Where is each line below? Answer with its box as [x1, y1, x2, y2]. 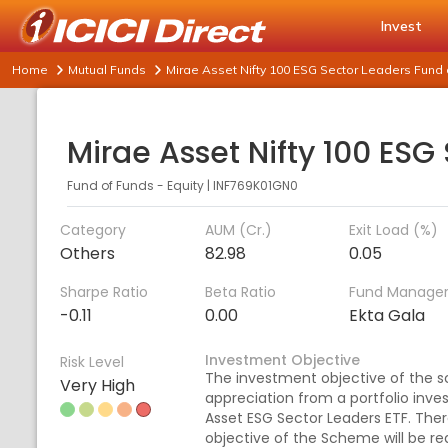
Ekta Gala [349, 304, 426, 327]
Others [60, 242, 115, 265]
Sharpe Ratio [60, 282, 148, 302]
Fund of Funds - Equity [67, 177, 204, 194]
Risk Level [60, 352, 124, 372]
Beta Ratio [204, 282, 276, 302]
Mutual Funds [68, 62, 146, 77]
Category [60, 220, 126, 240]
